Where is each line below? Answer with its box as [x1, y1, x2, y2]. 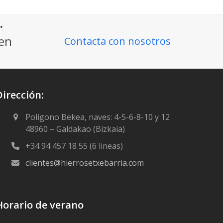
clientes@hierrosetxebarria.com [25, 157, 144, 168]
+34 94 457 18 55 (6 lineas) [25, 140, 123, 151]
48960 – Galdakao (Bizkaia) [25, 123, 125, 134]
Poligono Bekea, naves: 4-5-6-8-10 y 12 [25, 111, 170, 122]
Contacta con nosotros [64, 34, 171, 48]
